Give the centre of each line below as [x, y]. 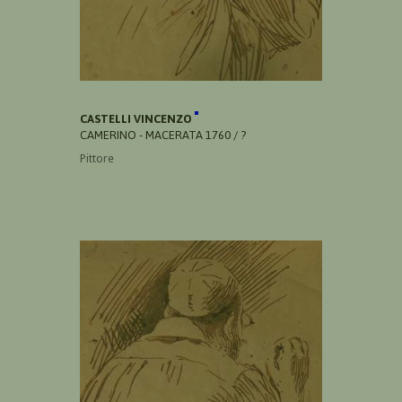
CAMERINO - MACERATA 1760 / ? [163, 135]
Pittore [97, 159]
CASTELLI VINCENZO [137, 119]
